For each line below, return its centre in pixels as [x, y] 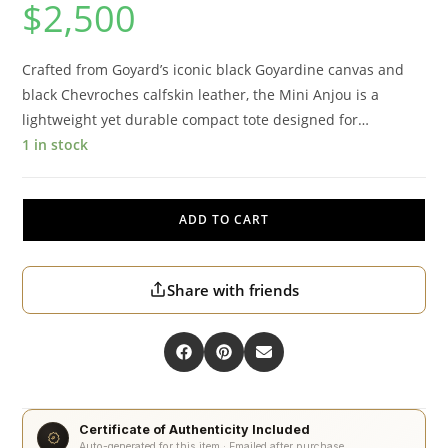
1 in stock [55, 144]
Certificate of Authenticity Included [195, 429]
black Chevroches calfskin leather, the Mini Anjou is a [201, 94]
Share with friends [233, 289]
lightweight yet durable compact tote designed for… [196, 119]
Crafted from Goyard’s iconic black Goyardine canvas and [213, 69]
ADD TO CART [224, 219]
